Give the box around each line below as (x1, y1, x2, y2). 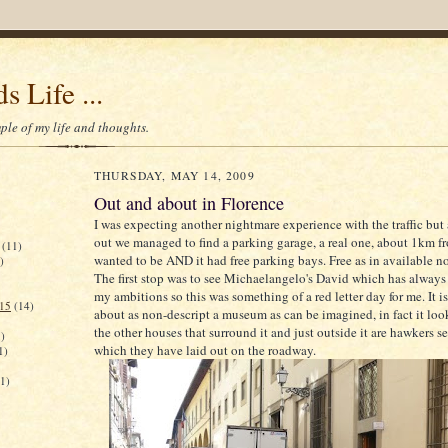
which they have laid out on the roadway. (94, 341, 316, 359)
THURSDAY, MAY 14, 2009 (94, 168, 255, 183)
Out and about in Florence (94, 191, 284, 215)
